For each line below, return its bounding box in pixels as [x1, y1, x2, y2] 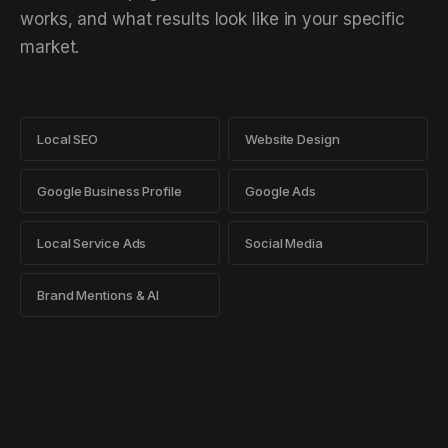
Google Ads [245, 183, 316, 199]
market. [20, 37, 80, 57]
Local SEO [37, 131, 99, 147]
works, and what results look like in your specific [20, 9, 405, 29]
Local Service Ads [37, 235, 147, 251]
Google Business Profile [37, 183, 182, 199]
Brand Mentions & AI [37, 287, 160, 303]
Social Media [245, 235, 323, 251]
